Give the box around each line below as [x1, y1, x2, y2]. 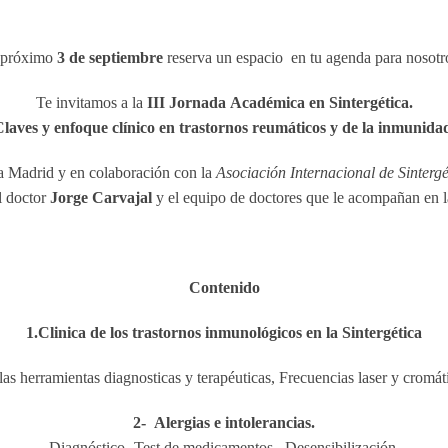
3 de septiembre [57, 49, 163, 66]
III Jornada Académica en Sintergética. [146, 94, 413, 111]
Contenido [188, 279, 260, 296]
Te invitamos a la [35, 94, 147, 111]
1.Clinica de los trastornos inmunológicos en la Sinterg [26, 324, 391, 341]
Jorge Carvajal [50, 189, 156, 206]
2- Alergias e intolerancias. [133, 414, 315, 431]
